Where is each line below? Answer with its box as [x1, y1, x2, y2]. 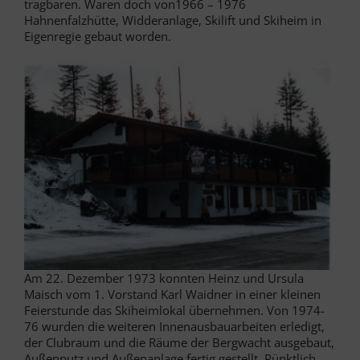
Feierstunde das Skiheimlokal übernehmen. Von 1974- [24, 302, 325, 319]
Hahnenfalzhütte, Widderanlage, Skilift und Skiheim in [24, 11, 321, 28]
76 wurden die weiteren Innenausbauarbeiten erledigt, [24, 318, 325, 335]
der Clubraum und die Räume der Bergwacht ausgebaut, [24, 334, 334, 351]
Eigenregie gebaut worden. [24, 27, 171, 44]
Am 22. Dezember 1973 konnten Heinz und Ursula [24, 270, 304, 287]
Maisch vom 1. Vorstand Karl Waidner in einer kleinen [24, 286, 321, 303]
